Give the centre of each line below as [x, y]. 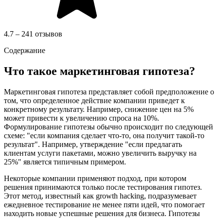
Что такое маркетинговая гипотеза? [100, 71]
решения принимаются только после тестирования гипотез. [103, 187]
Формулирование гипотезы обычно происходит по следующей [109, 127]
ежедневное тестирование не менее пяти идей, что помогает [104, 204]
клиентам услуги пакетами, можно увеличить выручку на [100, 153]
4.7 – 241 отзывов [33, 34]
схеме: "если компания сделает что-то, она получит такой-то [104, 135]
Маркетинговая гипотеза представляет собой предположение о [109, 91]
